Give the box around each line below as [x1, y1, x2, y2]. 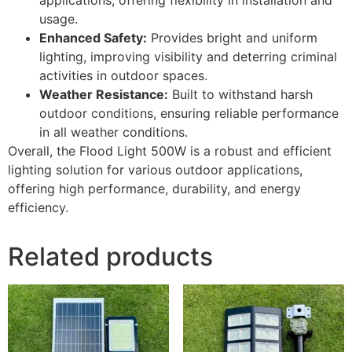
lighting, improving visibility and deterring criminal [39, 48, 337, 64]
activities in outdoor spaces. [39, 67, 207, 83]
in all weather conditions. [39, 123, 188, 140]
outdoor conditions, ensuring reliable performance [39, 104, 339, 121]
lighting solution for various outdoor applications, [8, 161, 302, 178]
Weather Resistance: [39, 86, 168, 102]
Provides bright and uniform [147, 29, 317, 46]
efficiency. [8, 199, 68, 215]
